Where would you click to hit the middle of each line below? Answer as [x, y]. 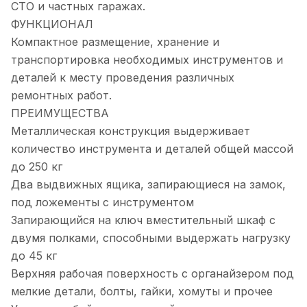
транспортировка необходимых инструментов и [147, 60]
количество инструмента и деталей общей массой [152, 149]
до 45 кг [34, 256]
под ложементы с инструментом [102, 202]
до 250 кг [37, 167]
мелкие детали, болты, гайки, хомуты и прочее [142, 292]
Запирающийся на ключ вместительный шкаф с [143, 220]
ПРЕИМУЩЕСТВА [60, 113]
